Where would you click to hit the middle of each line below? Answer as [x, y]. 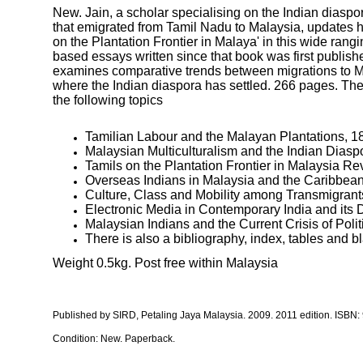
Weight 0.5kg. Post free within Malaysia [165, 263]
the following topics [108, 100]
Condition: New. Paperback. [114, 339]
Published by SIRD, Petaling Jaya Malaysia [148, 315]
